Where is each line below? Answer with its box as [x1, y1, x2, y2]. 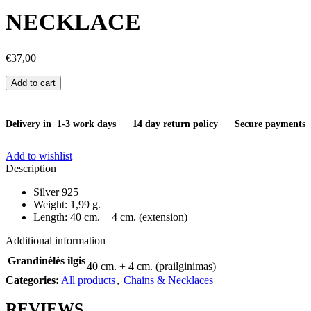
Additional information [6, 234, 106, 246]
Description [6, 162, 56, 174]
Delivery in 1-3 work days [6, 118, 116, 129]
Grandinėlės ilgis [8, 254, 85, 267]
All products [61, 274, 115, 286]
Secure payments [235, 118, 305, 129]
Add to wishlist [6, 149, 72, 162]
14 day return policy [133, 118, 218, 129]
